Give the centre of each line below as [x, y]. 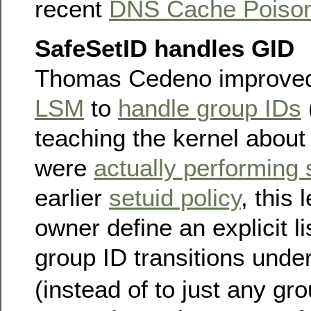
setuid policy [175, 198]
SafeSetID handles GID [165, 49]
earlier [72, 198]
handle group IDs [210, 108]
